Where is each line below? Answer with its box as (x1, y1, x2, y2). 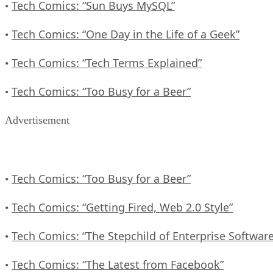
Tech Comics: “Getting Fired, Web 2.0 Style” (12, 199, 233, 214)
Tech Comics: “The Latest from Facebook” (12, 257, 224, 272)
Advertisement (5, 113, 69, 126)
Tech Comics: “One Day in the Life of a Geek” (12, 26, 239, 41)
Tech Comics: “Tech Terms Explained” (12, 55, 202, 70)
